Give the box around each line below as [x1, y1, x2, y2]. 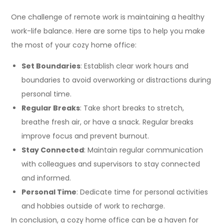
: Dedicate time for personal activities [76, 187, 208, 197]
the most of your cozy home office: [11, 40, 137, 50]
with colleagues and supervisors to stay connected [21, 159, 200, 169]
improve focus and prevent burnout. [21, 131, 149, 141]
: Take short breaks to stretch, [80, 103, 184, 113]
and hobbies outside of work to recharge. [21, 201, 165, 211]
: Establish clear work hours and [80, 61, 189, 71]
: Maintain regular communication [84, 145, 203, 155]
